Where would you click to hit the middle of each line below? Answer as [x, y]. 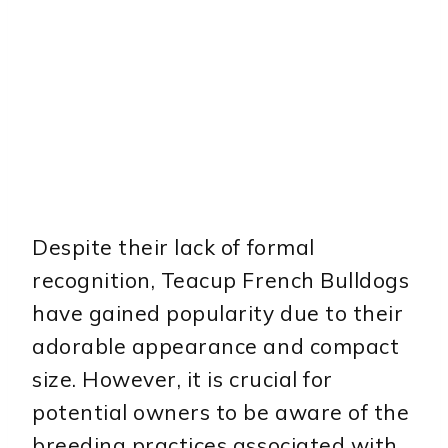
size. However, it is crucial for [182, 379]
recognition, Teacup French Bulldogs [221, 280]
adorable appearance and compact [216, 346]
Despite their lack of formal [173, 247]
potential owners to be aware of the [221, 412]
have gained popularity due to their [218, 313]
